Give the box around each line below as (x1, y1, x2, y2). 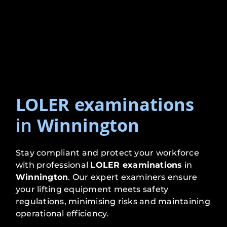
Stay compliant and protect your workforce (16, 148, 199, 158)
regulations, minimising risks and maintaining (16, 197, 210, 207)
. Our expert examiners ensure (68, 172, 198, 182)
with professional (16, 160, 91, 170)
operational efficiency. (16, 209, 109, 219)
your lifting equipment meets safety (16, 184, 169, 195)
